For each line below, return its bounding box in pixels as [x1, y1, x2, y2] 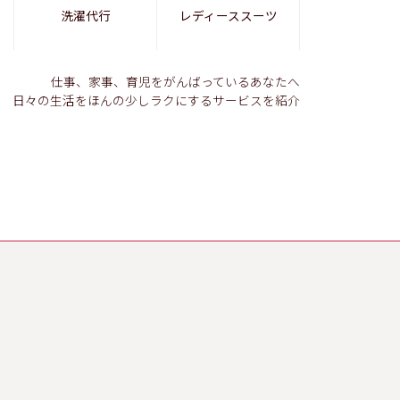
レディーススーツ [179, 9, 278, 25]
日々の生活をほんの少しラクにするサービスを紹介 [12, 94, 300, 110]
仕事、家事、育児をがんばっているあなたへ [50, 75, 300, 91]
